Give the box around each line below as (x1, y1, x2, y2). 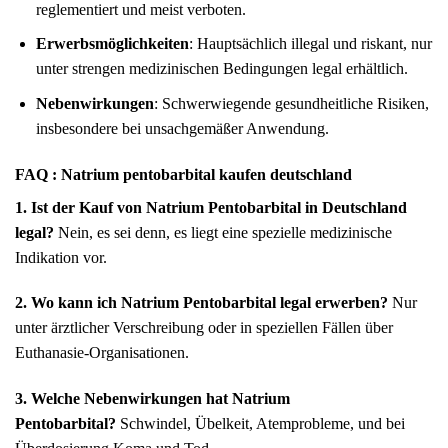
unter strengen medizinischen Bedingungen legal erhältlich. (35, 60, 408, 78)
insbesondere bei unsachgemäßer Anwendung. (35, 119, 329, 137)
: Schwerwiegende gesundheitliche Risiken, (153, 94, 429, 112)
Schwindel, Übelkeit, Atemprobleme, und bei (116, 415, 405, 433)
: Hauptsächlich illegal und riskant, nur (188, 35, 432, 53)
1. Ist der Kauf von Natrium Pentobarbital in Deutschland (15, 198, 407, 216)
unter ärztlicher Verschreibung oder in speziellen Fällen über (15, 319, 393, 337)
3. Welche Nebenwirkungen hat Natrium (15, 390, 290, 408)
